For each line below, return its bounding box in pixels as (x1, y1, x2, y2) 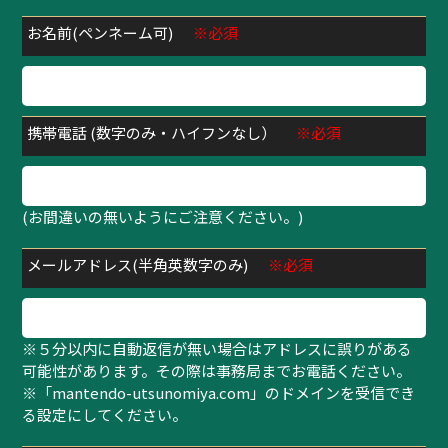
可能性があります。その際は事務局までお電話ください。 (22, 360, 412, 382)
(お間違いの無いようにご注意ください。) (22, 206, 304, 228)
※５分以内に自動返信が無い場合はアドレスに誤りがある (22, 338, 413, 360)
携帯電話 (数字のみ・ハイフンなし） (27, 122, 277, 144)
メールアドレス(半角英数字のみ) (27, 254, 249, 276)
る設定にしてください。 (22, 404, 188, 426)
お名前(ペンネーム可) (27, 22, 174, 44)
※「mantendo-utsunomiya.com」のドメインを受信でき (22, 382, 416, 404)
